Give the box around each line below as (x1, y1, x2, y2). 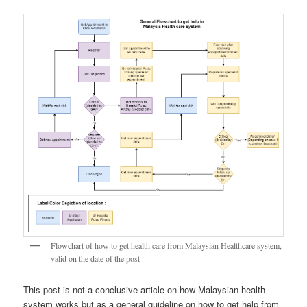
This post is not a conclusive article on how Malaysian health (23, 282, 266, 296)
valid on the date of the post (51, 253, 140, 265)
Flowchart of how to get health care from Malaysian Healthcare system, (51, 240, 282, 251)
